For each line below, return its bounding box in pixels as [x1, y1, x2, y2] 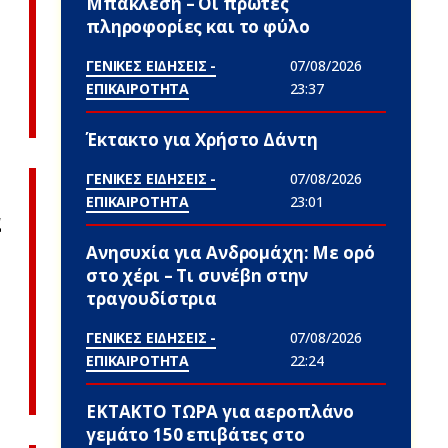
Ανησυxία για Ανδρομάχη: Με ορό [86, 241, 375, 264]
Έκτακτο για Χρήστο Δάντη [86, 128, 318, 151]
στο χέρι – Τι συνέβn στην [86, 264, 309, 287]
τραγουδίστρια [86, 287, 218, 310]
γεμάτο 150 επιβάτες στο [86, 423, 305, 446]
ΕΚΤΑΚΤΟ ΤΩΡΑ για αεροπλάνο [86, 400, 355, 423]
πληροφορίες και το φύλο [86, 15, 310, 38]
